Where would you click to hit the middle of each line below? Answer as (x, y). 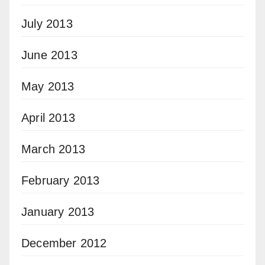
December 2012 (64, 243)
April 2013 (48, 118)
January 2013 (58, 212)
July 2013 (47, 24)
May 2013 (48, 87)
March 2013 (53, 149)
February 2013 (61, 181)
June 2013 (49, 55)
